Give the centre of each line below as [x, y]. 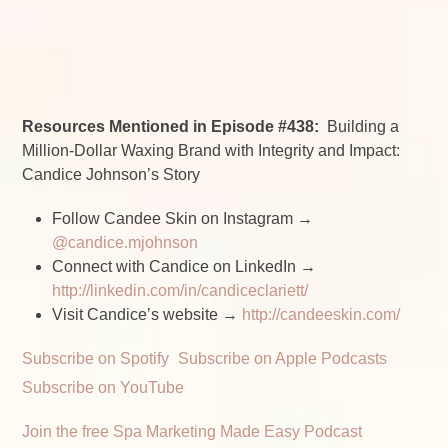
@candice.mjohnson [125, 242]
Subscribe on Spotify [96, 358]
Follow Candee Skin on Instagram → [183, 218]
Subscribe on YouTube [103, 387]
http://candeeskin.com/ [321, 314]
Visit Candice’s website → [147, 314]
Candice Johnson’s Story [111, 174]
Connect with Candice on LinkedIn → [184, 266]
